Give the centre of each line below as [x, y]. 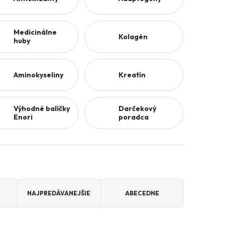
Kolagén [133, 36]
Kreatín [132, 75]
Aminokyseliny [38, 75]
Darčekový [137, 108]
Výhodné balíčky [42, 108]
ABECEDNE [142, 193]
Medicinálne [35, 32]
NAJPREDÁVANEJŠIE [59, 193]
